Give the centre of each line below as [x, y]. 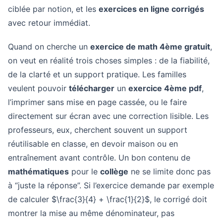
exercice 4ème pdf [165, 88]
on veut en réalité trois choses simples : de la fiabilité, [109, 60]
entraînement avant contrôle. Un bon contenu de [99, 158]
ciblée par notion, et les [53, 9]
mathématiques [38, 171]
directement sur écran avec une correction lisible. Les [108, 116]
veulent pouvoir [38, 88]
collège [114, 171]
